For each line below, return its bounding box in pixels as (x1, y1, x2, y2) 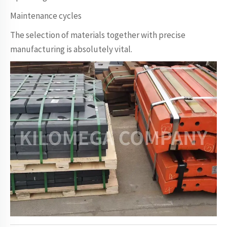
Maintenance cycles (10, 10, 82, 21)
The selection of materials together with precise (10, 29, 185, 41)
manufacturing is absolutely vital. (10, 44, 132, 55)
